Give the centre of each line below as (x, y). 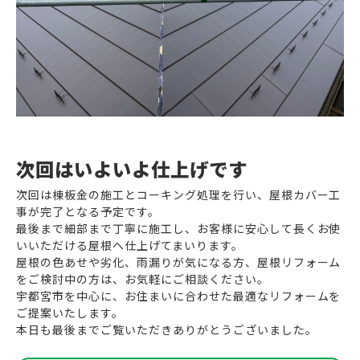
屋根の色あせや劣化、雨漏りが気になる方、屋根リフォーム (179, 262)
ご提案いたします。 (70, 313)
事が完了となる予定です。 (88, 211)
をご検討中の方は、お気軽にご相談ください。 (143, 279)
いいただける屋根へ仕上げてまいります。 (130, 245)
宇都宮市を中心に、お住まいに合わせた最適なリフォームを (179, 296)
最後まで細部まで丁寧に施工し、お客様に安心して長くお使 (179, 228)
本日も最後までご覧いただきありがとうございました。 (167, 329)
